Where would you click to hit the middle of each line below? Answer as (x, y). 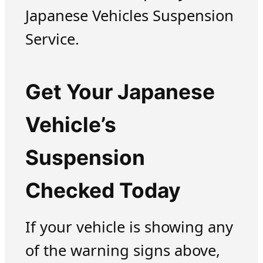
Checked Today (103, 191)
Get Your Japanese (120, 92)
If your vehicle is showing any (129, 227)
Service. (52, 39)
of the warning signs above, (122, 251)
